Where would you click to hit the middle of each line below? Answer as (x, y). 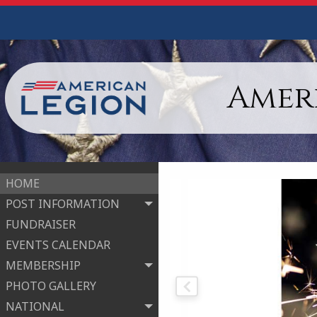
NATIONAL (35, 307)
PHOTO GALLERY (51, 286)
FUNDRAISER (41, 225)
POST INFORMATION (63, 204)
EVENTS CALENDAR (58, 245)
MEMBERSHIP (43, 266)
